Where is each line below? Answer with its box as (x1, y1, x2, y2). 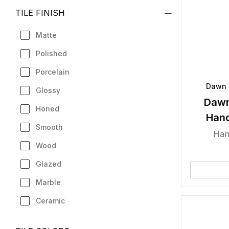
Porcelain (36, 67, 70, 76)
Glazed (36, 159, 61, 168)
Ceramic (36, 196, 65, 205)
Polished (36, 49, 67, 58)
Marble (36, 178, 61, 187)
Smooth (36, 123, 63, 131)
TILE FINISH (15, 8, 65, 18)
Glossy (36, 86, 60, 95)
